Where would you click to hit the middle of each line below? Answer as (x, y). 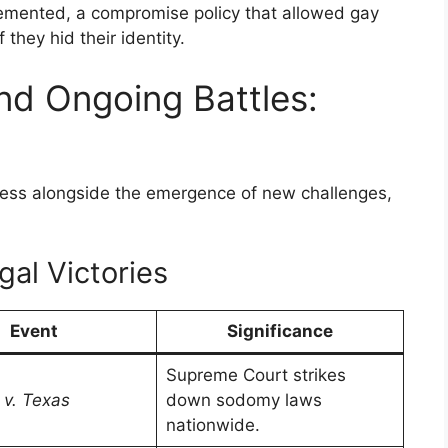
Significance (280, 331)
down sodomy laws (243, 400)
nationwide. (212, 425)
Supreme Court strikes (255, 375)
